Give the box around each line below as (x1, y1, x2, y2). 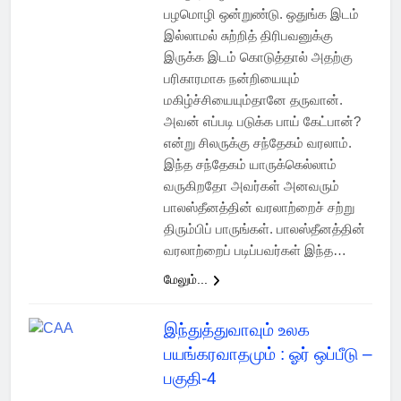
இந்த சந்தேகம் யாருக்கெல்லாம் (163, 157, 337, 173)
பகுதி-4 (163, 369, 217, 388)
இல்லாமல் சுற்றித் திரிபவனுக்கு (163, 28, 333, 44)
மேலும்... (163, 272, 208, 287)
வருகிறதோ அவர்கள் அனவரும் (163, 178, 339, 194)
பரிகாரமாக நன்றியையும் (163, 71, 300, 87)
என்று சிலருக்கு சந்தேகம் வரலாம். (163, 135, 352, 151)
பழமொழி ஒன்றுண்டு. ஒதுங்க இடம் (163, 6, 359, 22)
